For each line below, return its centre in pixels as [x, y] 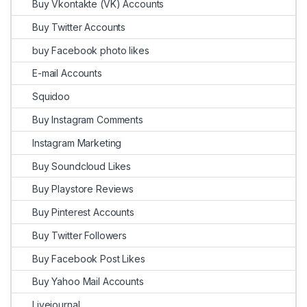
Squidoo [51, 97]
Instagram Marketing [77, 143]
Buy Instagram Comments [88, 119]
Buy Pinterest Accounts [83, 212]
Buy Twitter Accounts [79, 27]
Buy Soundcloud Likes [82, 166]
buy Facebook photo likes [91, 50]
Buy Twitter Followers [80, 235]
